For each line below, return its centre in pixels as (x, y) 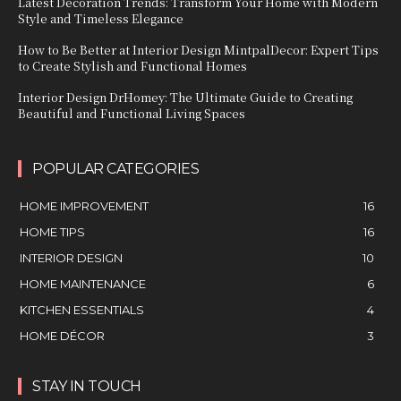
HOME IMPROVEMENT (84, 206)
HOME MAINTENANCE (83, 284)
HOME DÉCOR (62, 336)
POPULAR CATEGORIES (115, 169)
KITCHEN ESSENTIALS (82, 310)
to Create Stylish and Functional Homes (132, 66)
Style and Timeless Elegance (101, 19)
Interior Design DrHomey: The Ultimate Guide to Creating (185, 98)
